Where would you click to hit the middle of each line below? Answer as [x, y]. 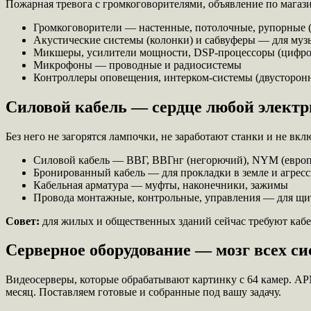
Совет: [23, 221]
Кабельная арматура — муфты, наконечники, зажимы [161, 185]
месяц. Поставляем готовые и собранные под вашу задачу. [143, 292]
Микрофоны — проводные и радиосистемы [137, 65]
